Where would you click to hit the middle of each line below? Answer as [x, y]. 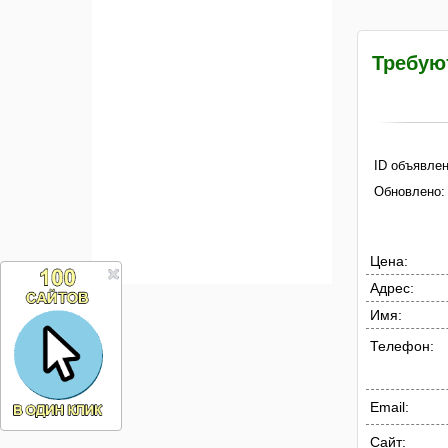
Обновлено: [409, 191]
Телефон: [402, 345]
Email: [389, 406]
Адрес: [392, 287]
